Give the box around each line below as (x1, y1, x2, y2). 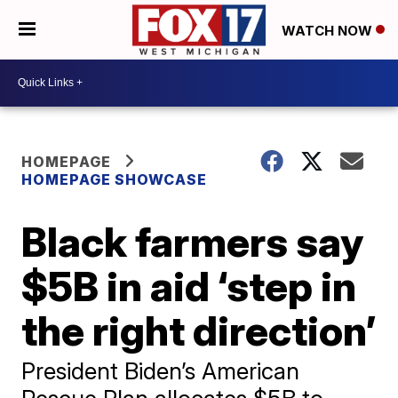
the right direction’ (21, 305, 377, 355)
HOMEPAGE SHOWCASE (21, 170, 208, 188)
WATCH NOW (282, 21, 376, 39)
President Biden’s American (21, 356, 300, 385)
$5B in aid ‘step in (21, 260, 357, 311)
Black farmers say (21, 216, 364, 267)
